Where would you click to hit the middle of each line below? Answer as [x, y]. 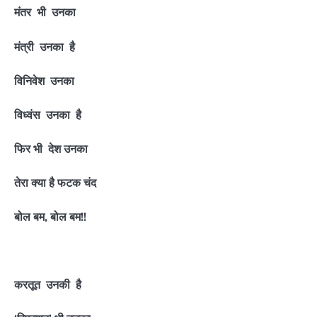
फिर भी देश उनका [51, 148]
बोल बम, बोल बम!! [50, 217]
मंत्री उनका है [45, 46]
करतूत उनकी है [48, 285]
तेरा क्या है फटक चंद [55, 183]
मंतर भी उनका [45, 12]
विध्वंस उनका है [48, 114]
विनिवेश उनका [44, 80]
